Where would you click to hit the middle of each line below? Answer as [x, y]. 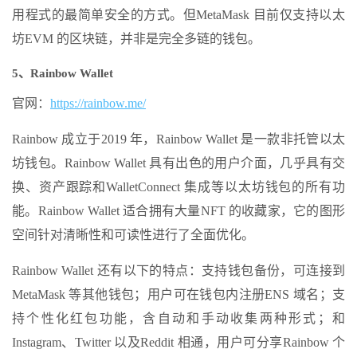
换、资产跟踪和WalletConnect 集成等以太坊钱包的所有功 [178, 187]
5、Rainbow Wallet [63, 73]
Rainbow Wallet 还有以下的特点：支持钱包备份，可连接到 [178, 271]
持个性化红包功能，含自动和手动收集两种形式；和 [178, 318]
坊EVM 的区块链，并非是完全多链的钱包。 [136, 39]
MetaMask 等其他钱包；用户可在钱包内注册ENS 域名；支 [178, 294]
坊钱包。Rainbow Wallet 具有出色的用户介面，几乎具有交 [178, 163]
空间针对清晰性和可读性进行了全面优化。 [133, 235]
